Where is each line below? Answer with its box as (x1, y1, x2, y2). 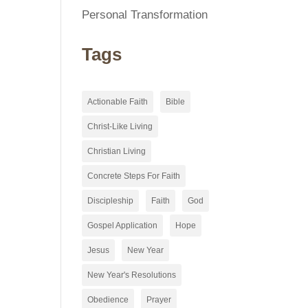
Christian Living (87, 146, 146, 156)
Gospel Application (87, 221, 158, 230)
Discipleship (87, 196, 134, 206)
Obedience (87, 295, 129, 305)
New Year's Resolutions (87, 270, 177, 280)
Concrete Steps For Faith (87, 171, 181, 181)
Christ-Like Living (87, 122, 153, 131)
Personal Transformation (82, 8, 208, 21)
